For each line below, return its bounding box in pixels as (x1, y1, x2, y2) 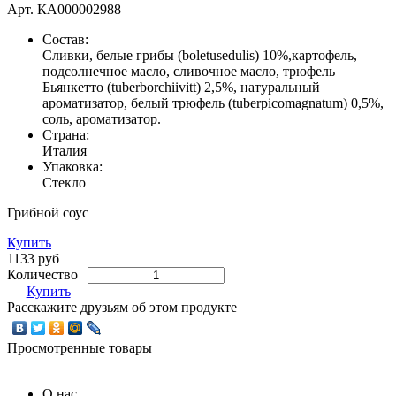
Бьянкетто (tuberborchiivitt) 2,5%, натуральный (42, 79, 320, 95)
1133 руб (7, 250, 59, 266)
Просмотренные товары (7, 339, 152, 355)
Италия (42, 142, 87, 158)
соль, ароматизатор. (42, 110, 161, 126)
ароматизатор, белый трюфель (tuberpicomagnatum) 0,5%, (42, 95, 384, 110)
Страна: (42, 126, 89, 142)
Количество (7, 266, 81, 282)
